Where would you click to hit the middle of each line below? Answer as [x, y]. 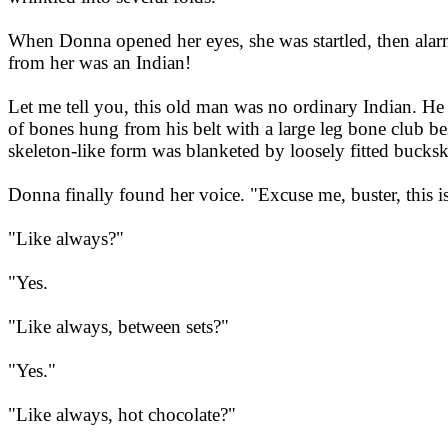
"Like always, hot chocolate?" [122, 415]
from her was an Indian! [99, 63]
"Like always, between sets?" [118, 327]
